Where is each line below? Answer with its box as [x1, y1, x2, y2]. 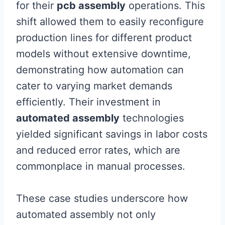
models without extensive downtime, [16, 48, 191, 60]
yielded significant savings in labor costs [16, 128, 207, 140]
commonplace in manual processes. [16, 160, 185, 172]
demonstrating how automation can [16, 64, 184, 76]
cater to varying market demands [16, 80, 172, 92]
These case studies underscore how [16, 192, 188, 204]
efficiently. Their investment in [16, 96, 161, 108]
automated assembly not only [16, 208, 156, 220]
